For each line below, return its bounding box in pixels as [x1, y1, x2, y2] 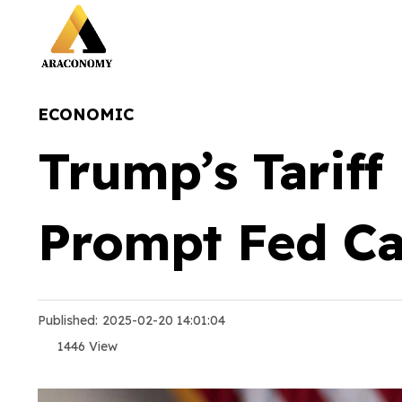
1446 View [53, 338, 118, 354]
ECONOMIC [38, 104, 134, 125]
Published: [38, 312, 98, 328]
